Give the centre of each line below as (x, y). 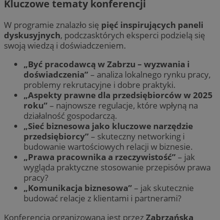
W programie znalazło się (53, 25)
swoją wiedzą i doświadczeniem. (65, 46)
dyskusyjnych (32, 35)
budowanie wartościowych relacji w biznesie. (108, 147)
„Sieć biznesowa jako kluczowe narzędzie (108, 126)
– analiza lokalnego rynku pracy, (150, 75)
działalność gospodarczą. (70, 116)
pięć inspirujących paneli (152, 25)
